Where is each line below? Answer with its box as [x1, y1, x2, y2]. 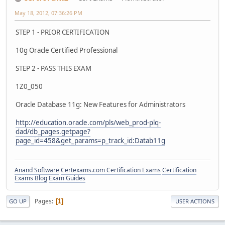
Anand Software [15, 166, 59, 175]
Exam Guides [49, 174, 85, 183]
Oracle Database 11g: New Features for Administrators [16, 99, 185, 109]
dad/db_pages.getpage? [16, 127, 90, 136]
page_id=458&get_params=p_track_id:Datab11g [16, 136, 165, 145]
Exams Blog [15, 174, 47, 183]
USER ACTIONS [175, 197, 214, 205]
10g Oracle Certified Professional [16, 45, 118, 55]
